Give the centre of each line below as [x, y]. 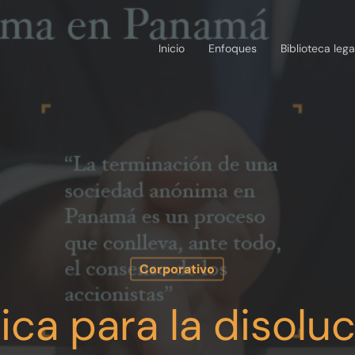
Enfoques [233, 48]
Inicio [172, 48]
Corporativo [177, 269]
